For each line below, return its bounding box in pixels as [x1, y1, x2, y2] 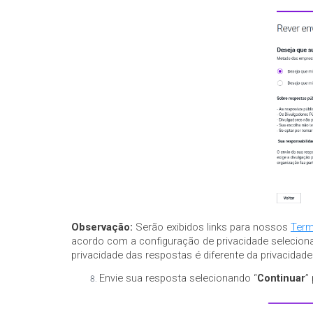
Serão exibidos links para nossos [133, 220, 291, 233]
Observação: [71, 220, 133, 233]
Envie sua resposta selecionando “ [99, 272, 257, 285]
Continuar [257, 272, 305, 285]
